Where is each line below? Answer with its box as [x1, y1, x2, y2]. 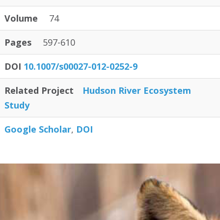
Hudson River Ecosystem [82, 84, 191, 96]
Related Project [4, 84, 74, 96]
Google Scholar [4, 123, 71, 135]
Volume [4, 12, 38, 24]
